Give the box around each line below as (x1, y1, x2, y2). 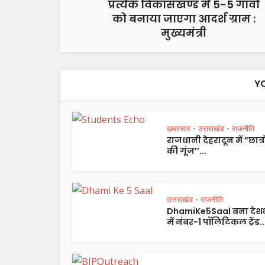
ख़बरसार (167, 123, 190, 134)
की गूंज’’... (167, 145, 206, 157)
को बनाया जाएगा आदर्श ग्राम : (112, 11, 256, 27)
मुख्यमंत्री (161, 25, 206, 41)
